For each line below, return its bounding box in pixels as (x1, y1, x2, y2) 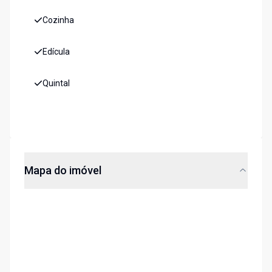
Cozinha (42, 15, 74, 25)
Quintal (42, 78, 70, 89)
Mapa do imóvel (24, 164, 101, 177)
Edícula (42, 47, 70, 57)
